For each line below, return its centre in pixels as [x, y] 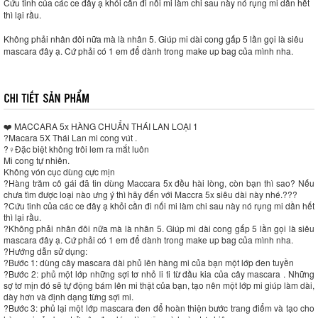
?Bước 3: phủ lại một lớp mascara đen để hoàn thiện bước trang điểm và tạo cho [159, 307]
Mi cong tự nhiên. [37, 160]
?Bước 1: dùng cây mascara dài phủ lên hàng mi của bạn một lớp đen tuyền [149, 262]
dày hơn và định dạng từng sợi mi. [68, 296]
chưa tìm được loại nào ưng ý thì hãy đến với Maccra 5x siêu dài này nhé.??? [150, 194]
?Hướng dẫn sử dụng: [45, 251]
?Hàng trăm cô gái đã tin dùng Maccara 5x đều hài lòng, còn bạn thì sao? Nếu [159, 182]
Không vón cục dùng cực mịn [59, 171]
